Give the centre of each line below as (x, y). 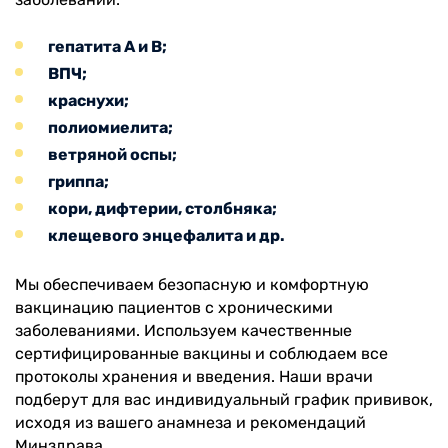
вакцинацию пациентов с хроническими (174, 307)
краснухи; (88, 100)
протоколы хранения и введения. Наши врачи (194, 376)
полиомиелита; (110, 127)
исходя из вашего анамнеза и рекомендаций (190, 422)
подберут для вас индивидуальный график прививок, (224, 399)
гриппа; (78, 181)
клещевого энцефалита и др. (166, 235)
